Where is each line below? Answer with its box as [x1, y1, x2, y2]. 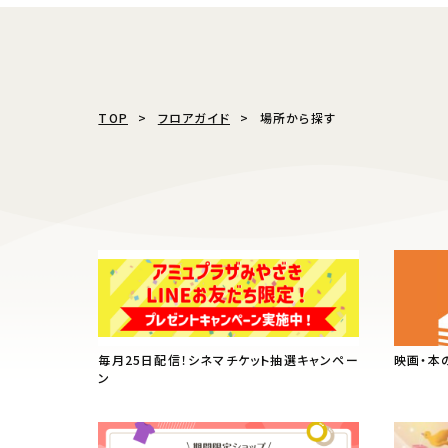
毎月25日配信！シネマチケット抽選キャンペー [98, 351, 359, 369]
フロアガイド [157, 108, 230, 126]
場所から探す [259, 108, 337, 126]
